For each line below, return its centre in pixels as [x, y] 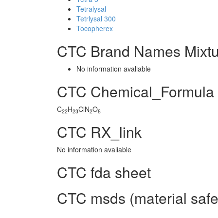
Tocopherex [95, 28]
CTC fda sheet [104, 172]
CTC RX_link [99, 132]
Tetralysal [91, 9]
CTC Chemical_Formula [136, 91]
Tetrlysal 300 [96, 18]
